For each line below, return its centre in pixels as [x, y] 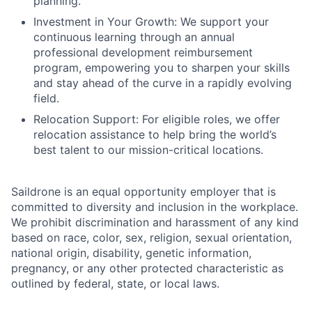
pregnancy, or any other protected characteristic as [147, 268]
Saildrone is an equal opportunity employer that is [143, 192]
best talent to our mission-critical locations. [148, 150]
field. [46, 98]
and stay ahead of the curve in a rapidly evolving [163, 83]
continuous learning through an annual [134, 37]
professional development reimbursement [143, 52]
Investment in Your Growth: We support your [151, 22]
